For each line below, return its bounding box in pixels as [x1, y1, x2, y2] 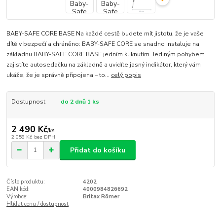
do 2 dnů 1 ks [60, 97, 99, 106]
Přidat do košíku [70, 145, 125, 155]
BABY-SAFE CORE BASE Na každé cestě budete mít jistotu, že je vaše [6, 29, 204, 37]
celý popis [111, 71, 142, 79]
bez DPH [34, 133, 55, 141]
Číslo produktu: [6, 178, 45, 185]
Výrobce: [6, 192, 28, 200]
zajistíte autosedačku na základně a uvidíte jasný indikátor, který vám [6, 60, 201, 69]
